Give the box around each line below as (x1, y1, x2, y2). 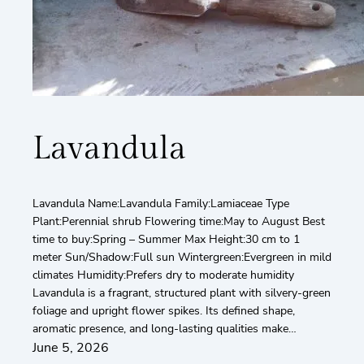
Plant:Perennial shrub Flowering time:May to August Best (32, 214, 325, 230)
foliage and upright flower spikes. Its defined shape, (32, 303, 295, 319)
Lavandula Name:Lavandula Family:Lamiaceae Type (32, 196, 289, 212)
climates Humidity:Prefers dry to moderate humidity (32, 267, 294, 284)
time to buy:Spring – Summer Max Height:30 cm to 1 (32, 232, 300, 248)
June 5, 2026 (32, 339, 109, 357)
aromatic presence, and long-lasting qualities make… (32, 321, 297, 337)
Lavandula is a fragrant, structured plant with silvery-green (32, 285, 331, 301)
